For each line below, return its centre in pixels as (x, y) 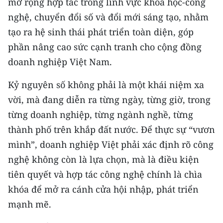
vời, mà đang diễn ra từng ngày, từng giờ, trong (109, 100)
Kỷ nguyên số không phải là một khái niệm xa (106, 85)
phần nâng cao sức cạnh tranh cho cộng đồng (105, 47)
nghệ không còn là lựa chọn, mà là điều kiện (104, 159)
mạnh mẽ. (30, 204)
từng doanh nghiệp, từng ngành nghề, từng (101, 114)
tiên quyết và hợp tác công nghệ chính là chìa (105, 174)
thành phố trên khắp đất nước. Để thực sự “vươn (111, 129)
